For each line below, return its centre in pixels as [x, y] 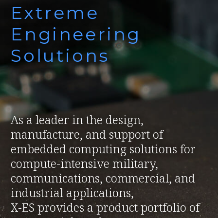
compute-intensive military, [85, 163]
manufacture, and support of [87, 134]
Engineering [76, 34]
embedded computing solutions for [103, 149]
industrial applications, [73, 192]
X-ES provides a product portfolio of [105, 207]
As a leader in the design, [77, 119]
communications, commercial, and [103, 178]
